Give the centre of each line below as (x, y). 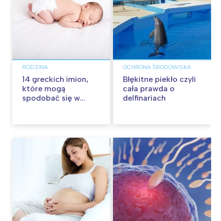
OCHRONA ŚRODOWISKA (157, 67)
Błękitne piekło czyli (159, 79)
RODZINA (35, 67)
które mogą (44, 88)
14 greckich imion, (27, 79)
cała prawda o (149, 88)
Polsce (34, 107)
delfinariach (144, 98)
